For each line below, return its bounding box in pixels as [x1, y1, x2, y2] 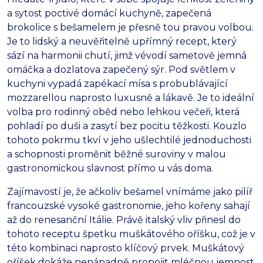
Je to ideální [195, 92, 254, 104]
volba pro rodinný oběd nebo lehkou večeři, [7, 106, 213, 118]
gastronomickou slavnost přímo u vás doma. [7, 163, 213, 174]
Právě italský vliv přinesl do [114, 214, 241, 226]
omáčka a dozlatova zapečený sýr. [7, 64, 166, 76]
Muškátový [190, 242, 244, 254]
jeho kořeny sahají [163, 200, 250, 212]
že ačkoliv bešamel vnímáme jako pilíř [73, 186, 252, 198]
